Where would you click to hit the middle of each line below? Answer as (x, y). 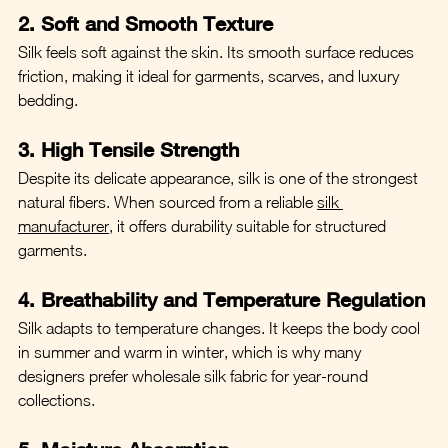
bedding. (48, 99)
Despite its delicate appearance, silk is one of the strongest (220, 177)
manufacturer (63, 225)
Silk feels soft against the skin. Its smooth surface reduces (218, 51)
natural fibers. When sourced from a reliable (167, 201)
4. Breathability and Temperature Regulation (221, 299)
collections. (56, 399)
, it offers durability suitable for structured (249, 225)
